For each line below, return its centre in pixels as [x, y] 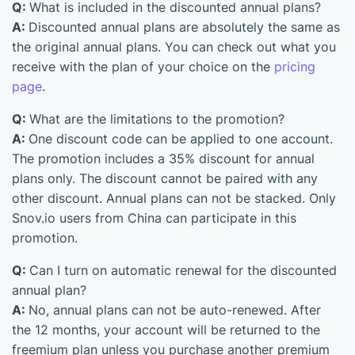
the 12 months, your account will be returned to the [166, 330]
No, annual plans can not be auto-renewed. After [175, 310]
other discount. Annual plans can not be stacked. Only [174, 198]
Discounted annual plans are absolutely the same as [184, 27]
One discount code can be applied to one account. [181, 139]
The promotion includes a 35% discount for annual [163, 158]
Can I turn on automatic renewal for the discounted [183, 270]
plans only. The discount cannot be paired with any [165, 178]
